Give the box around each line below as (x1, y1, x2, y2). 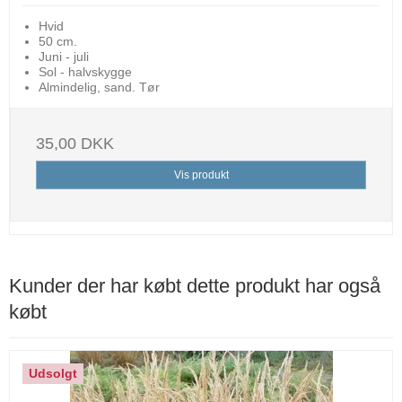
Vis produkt (173, 168, 229, 181)
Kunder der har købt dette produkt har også (9, 274, 380, 297)
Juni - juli (38, 48, 89, 64)
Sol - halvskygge (38, 64, 132, 79)
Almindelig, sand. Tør (38, 79, 160, 94)
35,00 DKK (36, 134, 114, 153)
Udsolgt (29, 366, 77, 381)
